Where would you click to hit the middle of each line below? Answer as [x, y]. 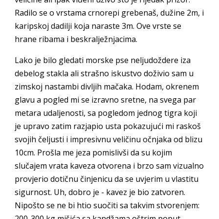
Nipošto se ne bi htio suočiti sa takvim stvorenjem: [107, 205]
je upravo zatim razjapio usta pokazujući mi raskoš [108, 126]
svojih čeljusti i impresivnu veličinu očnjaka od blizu [109, 139]
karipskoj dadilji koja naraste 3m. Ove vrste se [98, 26]
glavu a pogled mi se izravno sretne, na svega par [105, 99]
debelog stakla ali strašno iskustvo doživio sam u [104, 73]
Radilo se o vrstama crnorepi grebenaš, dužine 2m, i [109, 12]
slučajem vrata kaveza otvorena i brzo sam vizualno [109, 165]
